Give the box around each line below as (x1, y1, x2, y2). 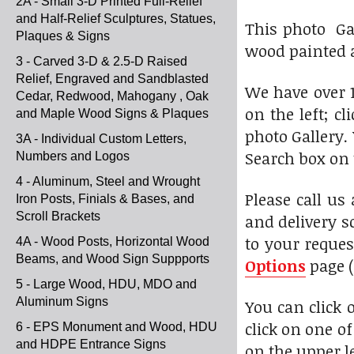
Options (245, 254, 306, 277)
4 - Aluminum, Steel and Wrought (16, 175, 200, 188)
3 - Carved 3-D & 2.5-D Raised (16, 55, 187, 68)
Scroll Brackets (16, 209, 100, 223)
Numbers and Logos (16, 149, 130, 163)
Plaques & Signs (16, 29, 110, 43)
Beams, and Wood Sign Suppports (16, 252, 209, 265)
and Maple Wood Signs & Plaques (16, 107, 209, 120)
